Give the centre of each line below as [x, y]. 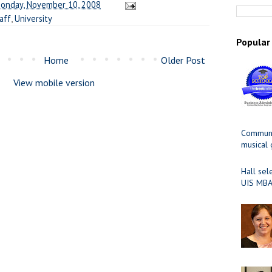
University [33, 18]
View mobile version [54, 82]
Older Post [183, 60]
